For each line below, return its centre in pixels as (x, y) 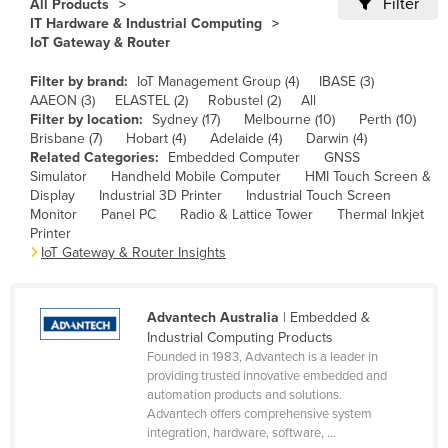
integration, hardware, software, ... (241, 433)
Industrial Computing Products (239, 338)
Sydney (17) (186, 120)
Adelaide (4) (246, 139)
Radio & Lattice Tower (246, 215)
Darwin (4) (336, 139)
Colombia (92, 213)
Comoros (91, 245)
